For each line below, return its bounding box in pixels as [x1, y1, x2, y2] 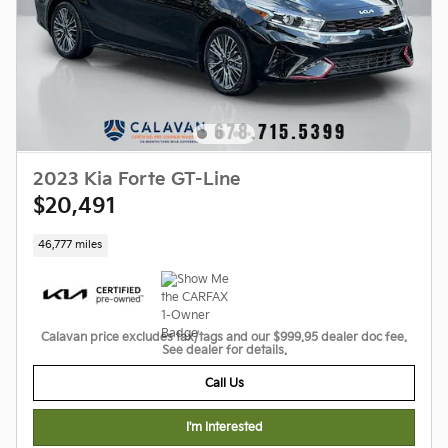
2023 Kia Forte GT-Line [33, 168, 241, 190]
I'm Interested [185, 420, 263, 436]
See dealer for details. [161, 343, 287, 359]
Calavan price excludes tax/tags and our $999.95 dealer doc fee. [41, 330, 407, 346]
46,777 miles [38, 238, 103, 251]
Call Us [204, 375, 244, 391]
